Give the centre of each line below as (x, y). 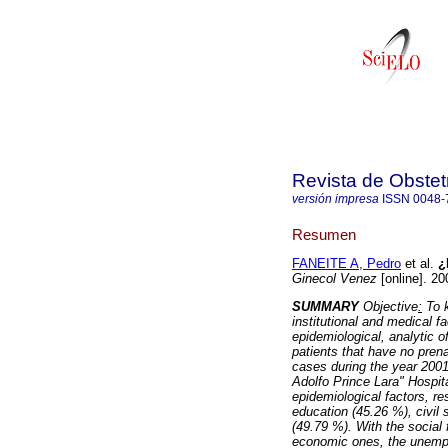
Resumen (324, 234)
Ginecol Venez (334, 279)
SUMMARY (327, 307)
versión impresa (335, 199)
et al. (417, 264)
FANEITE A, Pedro (346, 264)
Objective (390, 307)
